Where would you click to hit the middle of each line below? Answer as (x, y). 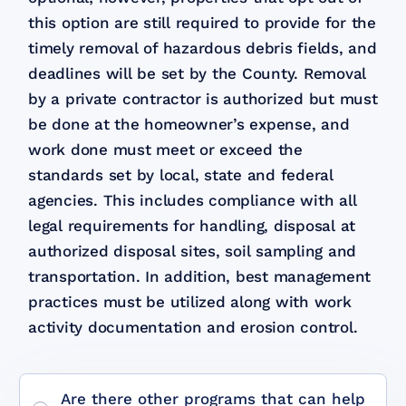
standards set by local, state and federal (181, 174)
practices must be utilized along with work (190, 301)
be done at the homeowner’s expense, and (189, 124)
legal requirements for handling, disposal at (192, 225)
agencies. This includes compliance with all (193, 200)
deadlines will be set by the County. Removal (198, 73)
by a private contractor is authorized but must (203, 98)
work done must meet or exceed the (165, 149)
